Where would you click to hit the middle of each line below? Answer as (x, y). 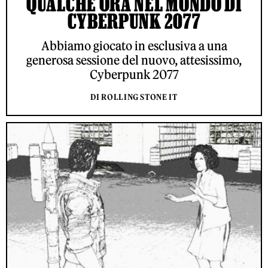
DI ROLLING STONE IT (134, 98)
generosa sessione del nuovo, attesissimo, (134, 60)
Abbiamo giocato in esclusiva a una (134, 46)
